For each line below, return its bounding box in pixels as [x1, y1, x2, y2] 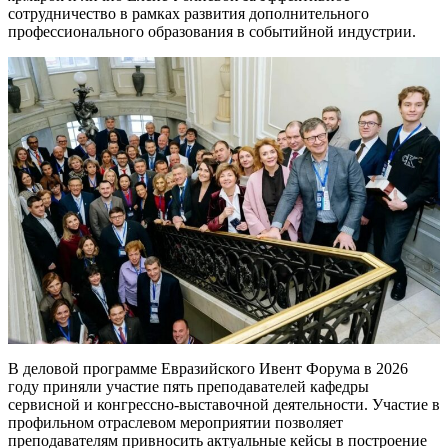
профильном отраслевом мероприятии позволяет [8, 413, 343, 431]
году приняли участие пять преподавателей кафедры [8, 377, 369, 395]
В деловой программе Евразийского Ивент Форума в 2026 [8, 359, 408, 377]
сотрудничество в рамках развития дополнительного [8, 4, 369, 22]
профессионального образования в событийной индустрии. [8, 22, 416, 40]
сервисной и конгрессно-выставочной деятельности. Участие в [8, 395, 440, 413]
